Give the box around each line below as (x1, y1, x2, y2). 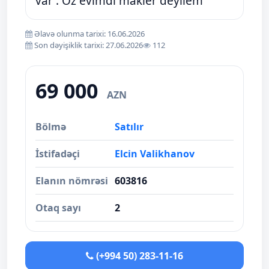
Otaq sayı (35, 201, 81, 214)
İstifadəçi (35, 147, 80, 160)
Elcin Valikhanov (115, 147, 195, 160)
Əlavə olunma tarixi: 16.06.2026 (32, 28, 145, 39)
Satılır (115, 120, 144, 133)
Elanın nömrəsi (35, 174, 108, 187)
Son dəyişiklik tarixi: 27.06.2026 (32, 40, 143, 50)
